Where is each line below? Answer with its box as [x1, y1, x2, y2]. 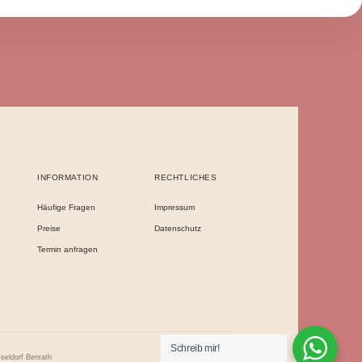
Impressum [154, 203, 196, 213]
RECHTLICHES [154, 173, 217, 183]
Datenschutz [154, 224, 202, 234]
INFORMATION [36, 173, 99, 183]
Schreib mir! [170, 343, 220, 354]
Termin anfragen [36, 245, 98, 255]
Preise [36, 224, 61, 234]
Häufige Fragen [36, 203, 95, 213]
